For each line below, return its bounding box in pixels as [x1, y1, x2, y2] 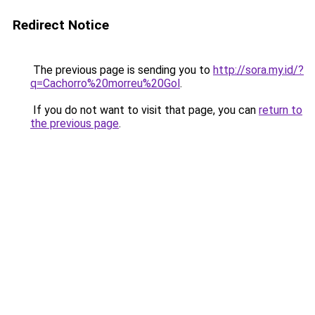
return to [259, 103, 302, 117]
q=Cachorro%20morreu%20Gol [30, 77, 180, 90]
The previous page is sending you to [30, 63, 213, 77]
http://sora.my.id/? [213, 63, 304, 77]
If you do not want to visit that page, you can [30, 103, 259, 117]
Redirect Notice [13, 17, 109, 33]
